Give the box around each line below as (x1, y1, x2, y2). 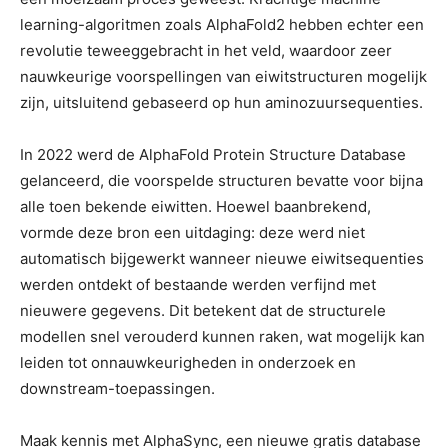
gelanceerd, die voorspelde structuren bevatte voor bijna (20, 171, 423, 190)
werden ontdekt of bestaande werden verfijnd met (20, 275, 376, 294)
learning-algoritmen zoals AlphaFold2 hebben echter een (20, 15, 424, 34)
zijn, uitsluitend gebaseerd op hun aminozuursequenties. (20, 93, 423, 112)
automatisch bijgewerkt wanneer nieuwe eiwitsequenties (20, 249, 424, 268)
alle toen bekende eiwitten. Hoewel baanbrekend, (20, 197, 371, 216)
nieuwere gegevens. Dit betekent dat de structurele (20, 301, 386, 320)
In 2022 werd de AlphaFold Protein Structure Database (20, 145, 406, 164)
